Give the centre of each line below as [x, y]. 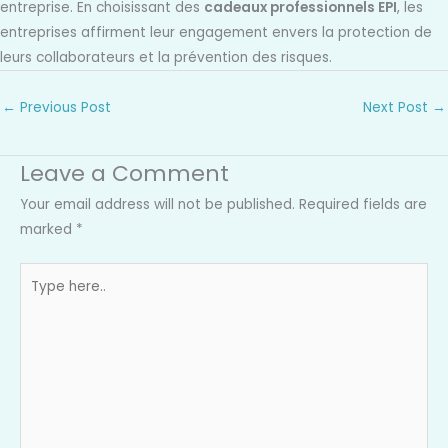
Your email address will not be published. [157, 205]
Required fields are [363, 205]
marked [48, 230]
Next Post [397, 107]
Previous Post [63, 107]
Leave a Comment [124, 174]
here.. [37, 299]
